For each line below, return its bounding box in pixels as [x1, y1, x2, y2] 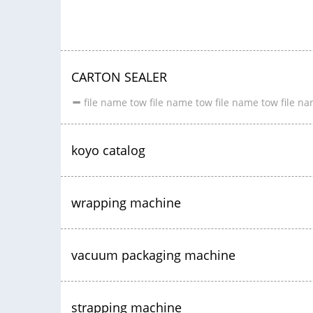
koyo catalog [71, 142, 145, 159]
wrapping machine [71, 194, 181, 212]
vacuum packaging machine [71, 247, 235, 264]
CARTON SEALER [71, 68, 167, 86]
